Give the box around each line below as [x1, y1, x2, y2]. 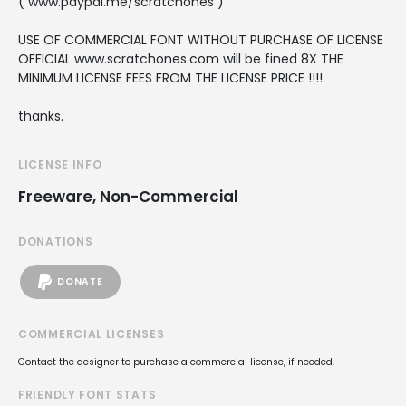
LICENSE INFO [18, 156, 102, 172]
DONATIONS [18, 233, 93, 249]
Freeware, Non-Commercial [18, 185, 238, 208]
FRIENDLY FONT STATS [18, 386, 157, 402]
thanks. [18, 106, 63, 125]
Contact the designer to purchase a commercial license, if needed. [18, 354, 334, 369]
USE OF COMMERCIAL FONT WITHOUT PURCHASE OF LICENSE [18, 30, 383, 49]
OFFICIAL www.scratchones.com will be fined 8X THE [18, 49, 343, 68]
